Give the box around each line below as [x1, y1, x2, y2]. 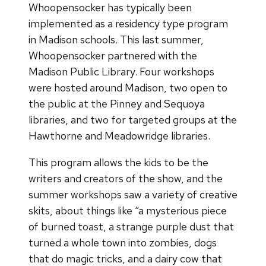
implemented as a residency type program [28, 16, 228, 30]
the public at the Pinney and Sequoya [28, 96, 205, 110]
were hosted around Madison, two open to [28, 80, 227, 94]
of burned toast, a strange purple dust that [28, 219, 234, 233]
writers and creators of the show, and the [28, 171, 223, 185]
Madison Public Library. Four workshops [28, 64, 214, 78]
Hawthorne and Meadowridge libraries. [28, 128, 210, 142]
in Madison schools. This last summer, [28, 32, 204, 46]
